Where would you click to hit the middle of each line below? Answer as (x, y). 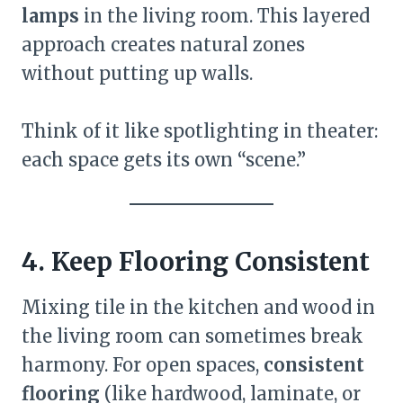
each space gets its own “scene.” (164, 160)
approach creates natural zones (163, 45)
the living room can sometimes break (193, 336)
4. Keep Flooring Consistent (196, 262)
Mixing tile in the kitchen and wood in (198, 307)
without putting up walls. (137, 73)
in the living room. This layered (224, 16)
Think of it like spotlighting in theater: (200, 131)
